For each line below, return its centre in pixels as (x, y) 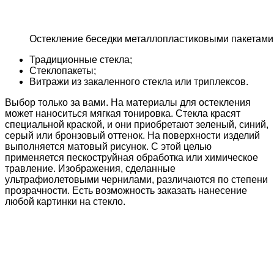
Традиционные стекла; (81, 60)
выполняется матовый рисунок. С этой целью (108, 147)
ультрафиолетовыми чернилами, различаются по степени (136, 180)
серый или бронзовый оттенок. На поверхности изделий (132, 136)
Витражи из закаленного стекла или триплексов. (139, 82)
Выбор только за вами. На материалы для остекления (128, 103)
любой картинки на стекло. (65, 202)
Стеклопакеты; (63, 71)
